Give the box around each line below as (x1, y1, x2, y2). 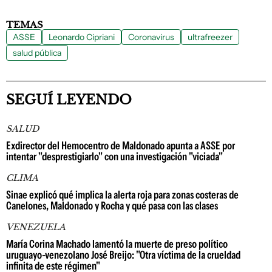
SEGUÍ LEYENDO (6, 91, 132, 108)
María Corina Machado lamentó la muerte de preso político (6, 237, 228, 251)
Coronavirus (128, 31, 174, 42)
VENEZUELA (6, 221, 66, 233)
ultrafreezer (188, 31, 233, 42)
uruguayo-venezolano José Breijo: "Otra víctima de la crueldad (6, 248, 240, 262)
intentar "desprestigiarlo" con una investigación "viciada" (6, 149, 223, 163)
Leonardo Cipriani (49, 31, 115, 42)
